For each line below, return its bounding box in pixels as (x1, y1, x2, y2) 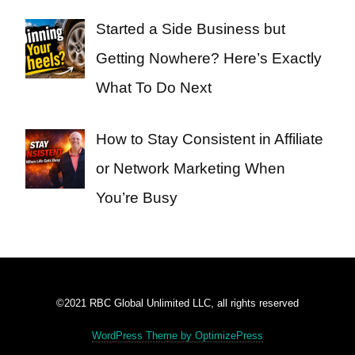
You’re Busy (95, 189, 177, 207)
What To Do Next (95, 78, 212, 96)
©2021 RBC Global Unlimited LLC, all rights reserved (56, 297, 299, 310)
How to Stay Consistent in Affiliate (95, 131, 323, 148)
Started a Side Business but (95, 20, 285, 37)
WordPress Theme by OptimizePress (92, 330, 263, 342)
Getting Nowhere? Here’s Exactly (95, 49, 322, 67)
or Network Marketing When (95, 160, 285, 177)
